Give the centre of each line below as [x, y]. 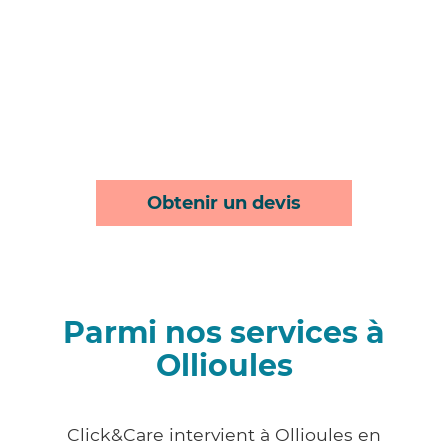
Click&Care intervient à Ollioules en [224, 435]
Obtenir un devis [224, 203]
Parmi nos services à [224, 333]
